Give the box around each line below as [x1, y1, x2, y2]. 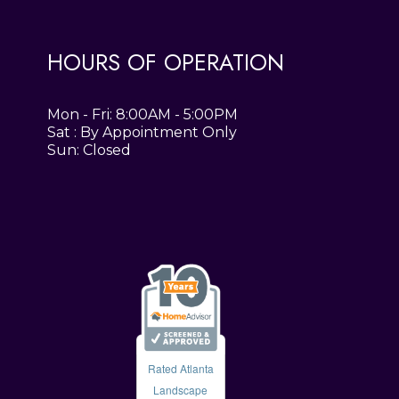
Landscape [153, 381, 208, 397]
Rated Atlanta [147, 360, 214, 376]
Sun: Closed [47, 142, 132, 159]
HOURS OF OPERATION [47, 46, 285, 79]
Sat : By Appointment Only [47, 124, 238, 142]
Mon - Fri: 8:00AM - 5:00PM [47, 106, 239, 124]
